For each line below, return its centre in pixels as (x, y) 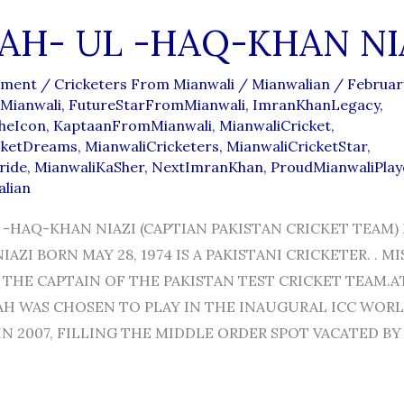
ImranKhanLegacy (316, 105)
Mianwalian (292, 84)
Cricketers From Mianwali (144, 84)
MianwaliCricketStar (296, 147)
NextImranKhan (207, 167)
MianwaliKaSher (89, 167)
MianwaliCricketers (151, 147)
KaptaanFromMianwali (132, 126)
